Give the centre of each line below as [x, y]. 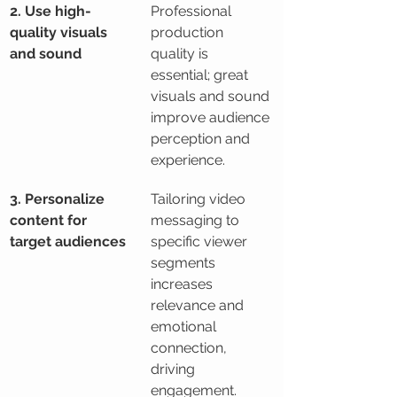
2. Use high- [51, 11]
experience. [188, 160]
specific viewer [201, 241]
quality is [181, 54]
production [189, 32]
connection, [191, 348]
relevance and [199, 305]
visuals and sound [212, 96]
